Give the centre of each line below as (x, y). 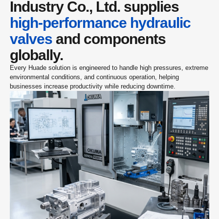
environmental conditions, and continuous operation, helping (94, 77)
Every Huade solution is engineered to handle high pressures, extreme (109, 68)
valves (31, 39)
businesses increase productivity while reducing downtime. (93, 86)
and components (109, 39)
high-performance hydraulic (100, 23)
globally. (36, 55)
